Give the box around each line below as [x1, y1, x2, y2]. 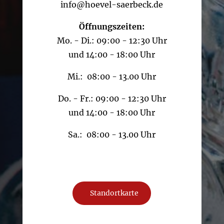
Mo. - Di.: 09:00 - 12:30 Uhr [56, 35, 167, 46]
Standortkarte [90, 188, 139, 198]
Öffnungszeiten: [79, 21, 145, 32]
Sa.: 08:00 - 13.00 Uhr [68, 129, 156, 140]
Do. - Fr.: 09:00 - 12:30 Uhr [57, 93, 166, 104]
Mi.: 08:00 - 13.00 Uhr [67, 71, 156, 82]
